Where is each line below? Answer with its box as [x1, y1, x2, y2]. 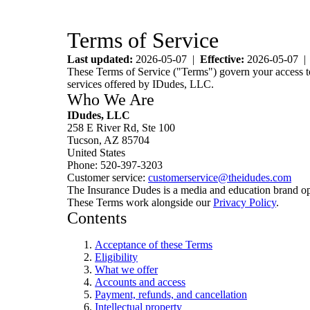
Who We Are [67, 91, 154, 109]
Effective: [200, 53, 244, 65]
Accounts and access [95, 276, 185, 288]
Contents [67, 209, 127, 227]
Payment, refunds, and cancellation [95, 289, 247, 300]
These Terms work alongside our [67, 197, 213, 208]
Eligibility [95, 251, 138, 263]
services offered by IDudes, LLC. [67, 78, 214, 90]
